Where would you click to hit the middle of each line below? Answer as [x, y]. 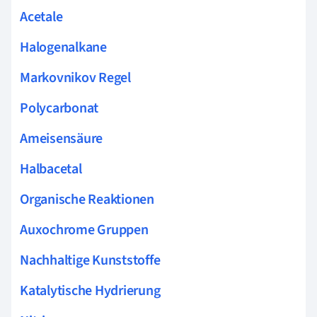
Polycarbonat [59, 108]
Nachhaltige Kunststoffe [90, 260]
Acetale [41, 17]
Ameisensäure [62, 138]
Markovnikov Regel [75, 77]
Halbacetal [51, 169]
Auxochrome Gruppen [84, 230]
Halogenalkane [63, 47]
